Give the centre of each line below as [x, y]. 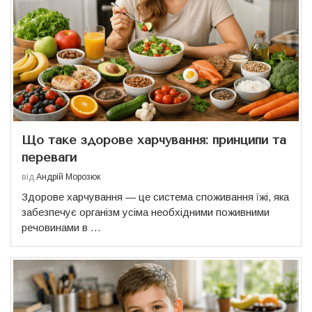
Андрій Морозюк [68, 177]
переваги [49, 158]
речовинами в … [61, 228]
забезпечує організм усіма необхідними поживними [146, 212]
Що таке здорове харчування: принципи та [154, 140]
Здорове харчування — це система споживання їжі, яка [155, 197]
